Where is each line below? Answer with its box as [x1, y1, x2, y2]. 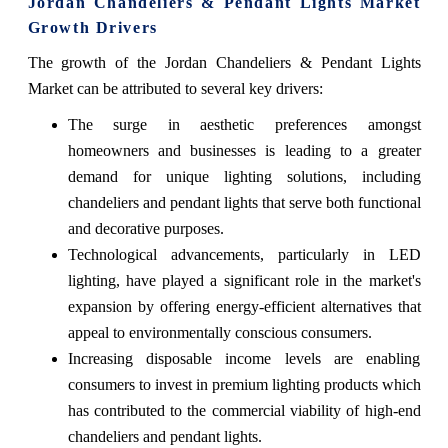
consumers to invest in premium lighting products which [67, 376, 421, 394]
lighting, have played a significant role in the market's [67, 272, 421, 290]
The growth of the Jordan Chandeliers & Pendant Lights [27, 54, 421, 72]
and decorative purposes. [67, 220, 224, 238]
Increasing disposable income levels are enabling [67, 350, 421, 368]
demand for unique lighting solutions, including [67, 168, 421, 186]
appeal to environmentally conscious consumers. [67, 324, 372, 342]
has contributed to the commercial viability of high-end [67, 402, 421, 420]
